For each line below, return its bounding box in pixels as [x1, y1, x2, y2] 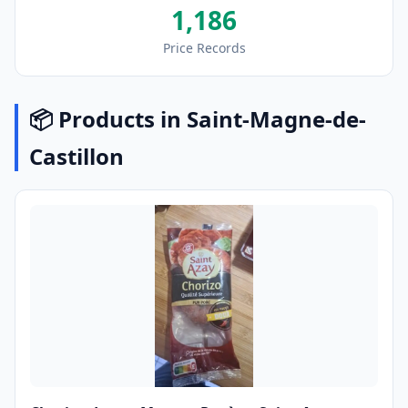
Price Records [162, 39, 246, 56]
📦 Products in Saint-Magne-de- [29, 104, 366, 134]
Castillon [29, 141, 124, 171]
